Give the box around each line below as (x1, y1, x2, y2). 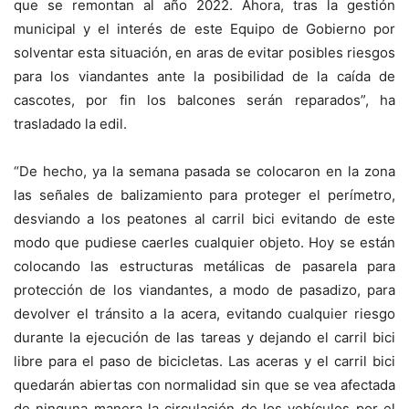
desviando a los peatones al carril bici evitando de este (14, 210, 395, 227)
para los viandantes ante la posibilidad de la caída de (14, 68, 395, 85)
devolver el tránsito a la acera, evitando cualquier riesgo (14, 305, 395, 322)
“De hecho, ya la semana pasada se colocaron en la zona (14, 163, 395, 180)
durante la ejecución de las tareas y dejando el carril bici (14, 329, 395, 346)
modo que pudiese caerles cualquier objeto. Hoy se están (14, 234, 395, 251)
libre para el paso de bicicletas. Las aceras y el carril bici (14, 352, 395, 370)
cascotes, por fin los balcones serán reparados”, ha (14, 91, 395, 109)
